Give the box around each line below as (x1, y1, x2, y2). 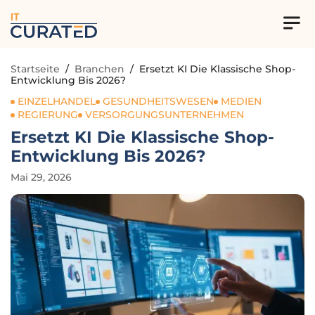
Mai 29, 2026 (11, 171, 72, 184)
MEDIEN (221, 95, 262, 108)
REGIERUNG (18, 108, 78, 121)
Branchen (75, 63, 124, 75)
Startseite (11, 63, 60, 75)
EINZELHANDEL (18, 95, 96, 108)
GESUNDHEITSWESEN (103, 95, 214, 108)
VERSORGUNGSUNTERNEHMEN (85, 108, 244, 121)
